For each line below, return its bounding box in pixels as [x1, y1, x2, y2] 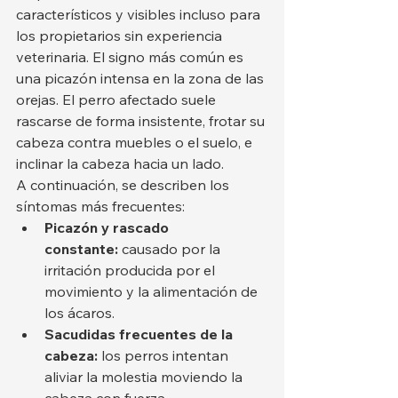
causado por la [118, 239, 224, 258]
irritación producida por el [44, 260, 219, 279]
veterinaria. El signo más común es [16, 47, 247, 66]
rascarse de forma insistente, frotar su [16, 111, 268, 130]
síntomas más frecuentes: [16, 196, 185, 215]
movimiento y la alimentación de [44, 282, 261, 300]
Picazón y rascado [44, 218, 172, 236]
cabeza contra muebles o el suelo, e [16, 132, 256, 151]
